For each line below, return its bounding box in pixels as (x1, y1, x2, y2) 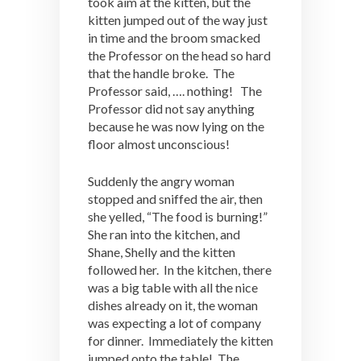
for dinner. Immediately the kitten (88, 333, 273, 348)
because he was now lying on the (88, 118, 264, 134)
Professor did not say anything (88, 101, 255, 116)
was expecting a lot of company (88, 315, 261, 330)
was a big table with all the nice (88, 280, 258, 295)
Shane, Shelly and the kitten (88, 244, 235, 259)
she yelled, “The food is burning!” (88, 209, 270, 224)
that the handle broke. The (88, 65, 234, 81)
